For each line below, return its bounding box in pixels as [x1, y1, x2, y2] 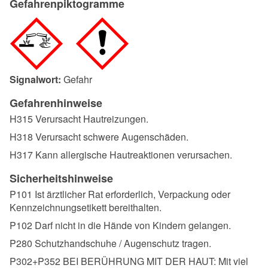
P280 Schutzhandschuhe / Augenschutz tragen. [10, 236, 211, 251]
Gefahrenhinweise [10, 95, 102, 111]
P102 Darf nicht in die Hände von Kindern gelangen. [10, 218, 231, 233]
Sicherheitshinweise [10, 170, 113, 187]
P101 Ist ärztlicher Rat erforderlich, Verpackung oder [10, 187, 230, 202]
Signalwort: [10, 72, 63, 87]
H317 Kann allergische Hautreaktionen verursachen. [10, 148, 232, 162]
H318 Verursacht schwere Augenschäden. [10, 130, 188, 144]
